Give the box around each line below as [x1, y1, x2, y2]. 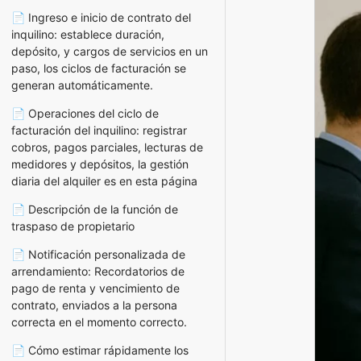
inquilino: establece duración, [11, 27, 164, 41]
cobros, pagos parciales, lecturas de [11, 139, 203, 154]
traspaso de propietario [11, 218, 135, 233]
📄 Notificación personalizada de [11, 247, 185, 261]
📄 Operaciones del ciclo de [11, 106, 159, 120]
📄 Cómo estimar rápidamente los [11, 342, 189, 357]
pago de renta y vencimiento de [11, 280, 180, 295]
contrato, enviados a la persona [11, 297, 177, 312]
